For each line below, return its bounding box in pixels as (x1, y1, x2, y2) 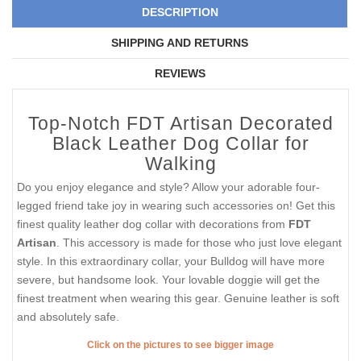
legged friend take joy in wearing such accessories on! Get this (17, 198, 335, 212)
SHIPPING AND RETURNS (111, 35, 248, 49)
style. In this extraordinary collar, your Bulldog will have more (17, 254, 325, 268)
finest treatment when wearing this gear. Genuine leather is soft (17, 291, 339, 305)
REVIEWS (154, 66, 205, 80)
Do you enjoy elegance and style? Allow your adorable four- (17, 180, 320, 193)
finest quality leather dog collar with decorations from (17, 217, 288, 230)
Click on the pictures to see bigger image (87, 339, 274, 351)
